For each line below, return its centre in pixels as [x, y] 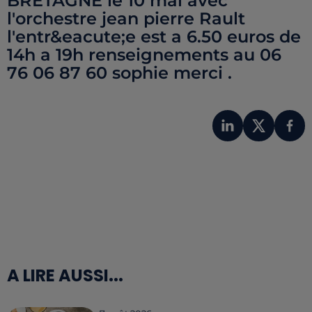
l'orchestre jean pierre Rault [126, 18]
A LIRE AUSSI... [65, 275]
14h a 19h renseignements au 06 [144, 55]
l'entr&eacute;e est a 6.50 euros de [154, 37]
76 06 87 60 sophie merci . [119, 73]
